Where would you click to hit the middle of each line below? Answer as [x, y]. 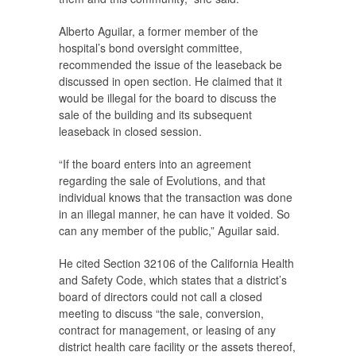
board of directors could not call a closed [161, 297]
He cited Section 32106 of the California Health [176, 263]
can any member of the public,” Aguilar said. [169, 231]
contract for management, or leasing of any [167, 330]
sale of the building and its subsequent [155, 115]
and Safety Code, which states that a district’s [173, 280]
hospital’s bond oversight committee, [151, 48]
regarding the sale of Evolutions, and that [162, 181]
